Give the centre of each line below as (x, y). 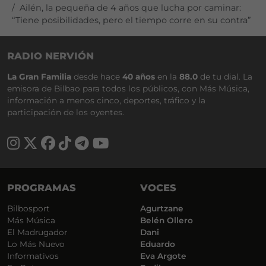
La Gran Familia (39, 76)
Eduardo (158, 244)
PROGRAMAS (42, 187)
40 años (139, 76)
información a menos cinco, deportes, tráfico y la (106, 100)
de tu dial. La (225, 76)
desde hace (97, 76)
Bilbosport (28, 208)
